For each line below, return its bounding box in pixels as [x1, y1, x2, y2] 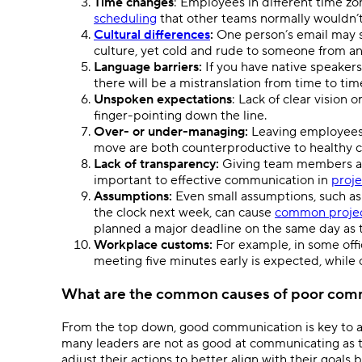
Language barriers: [94, 59, 202, 76]
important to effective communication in [94, 172, 331, 189]
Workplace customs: [94, 237, 213, 254]
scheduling [94, 11, 157, 27]
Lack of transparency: [94, 156, 219, 173]
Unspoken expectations [94, 91, 232, 108]
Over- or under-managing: [94, 124, 248, 141]
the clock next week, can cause [94, 204, 275, 221]
